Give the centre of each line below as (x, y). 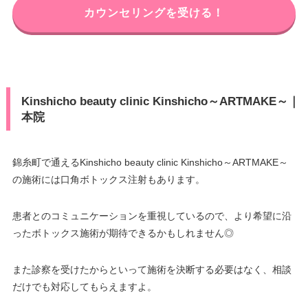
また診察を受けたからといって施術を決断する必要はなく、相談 (152, 269)
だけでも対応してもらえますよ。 (84, 286)
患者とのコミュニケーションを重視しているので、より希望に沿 (152, 216)
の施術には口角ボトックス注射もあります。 (108, 179)
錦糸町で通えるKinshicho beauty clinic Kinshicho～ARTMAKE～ (150, 162)
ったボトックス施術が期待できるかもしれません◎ (123, 233)
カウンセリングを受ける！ (154, 12)
